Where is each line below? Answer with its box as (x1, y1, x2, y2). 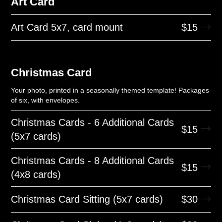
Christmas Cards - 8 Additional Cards (11, 155, 174, 166)
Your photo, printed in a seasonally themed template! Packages (11, 86, 210, 94)
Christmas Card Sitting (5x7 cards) (11, 194, 164, 205)
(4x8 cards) (11, 168, 61, 180)
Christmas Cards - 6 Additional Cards (11, 116, 174, 128)
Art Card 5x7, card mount (11, 22, 123, 33)
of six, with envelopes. (11, 96, 80, 104)
